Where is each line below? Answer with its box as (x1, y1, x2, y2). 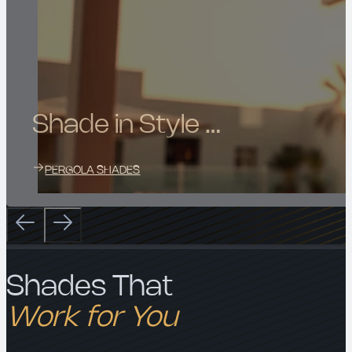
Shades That (6, 274, 174, 301)
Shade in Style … (32, 113, 222, 137)
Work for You (6, 305, 178, 332)
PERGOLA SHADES (45, 165, 141, 177)
